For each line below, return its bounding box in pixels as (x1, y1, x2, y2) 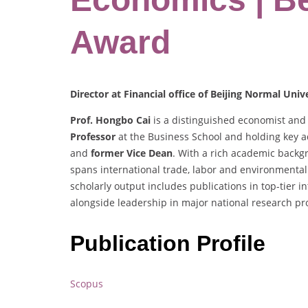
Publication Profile (70, 230, 272, 256)
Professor (70, 130, 115, 144)
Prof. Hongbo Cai (70, 113, 151, 127)
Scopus (70, 277, 103, 291)
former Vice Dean (91, 146, 173, 160)
